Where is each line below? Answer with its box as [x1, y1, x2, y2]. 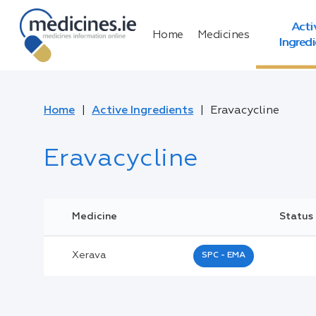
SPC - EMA [202, 251, 245, 260]
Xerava [72, 250, 106, 260]
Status [279, 212, 313, 221]
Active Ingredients [92, 105, 194, 116]
